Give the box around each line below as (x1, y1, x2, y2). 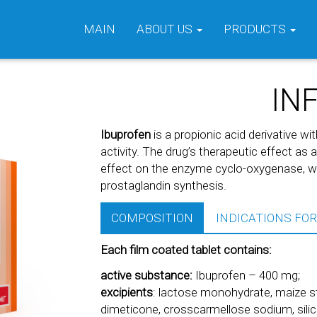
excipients (100, 285, 153, 299)
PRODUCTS (224, 22, 289, 36)
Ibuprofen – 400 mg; (195, 268, 300, 282)
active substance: (100, 268, 195, 282)
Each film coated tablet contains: (100, 243, 272, 257)
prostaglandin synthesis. (100, 178, 226, 192)
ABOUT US (137, 22, 195, 36)
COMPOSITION (110, 211, 193, 225)
